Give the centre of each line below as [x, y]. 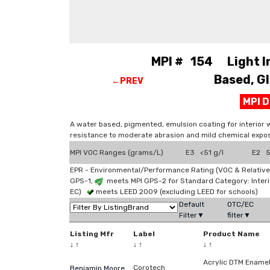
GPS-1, [82, 181]
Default [192, 204]
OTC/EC [240, 204]
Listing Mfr [92, 234]
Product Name [231, 234]
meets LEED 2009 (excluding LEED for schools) [176, 192]
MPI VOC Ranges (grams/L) [117, 152]
